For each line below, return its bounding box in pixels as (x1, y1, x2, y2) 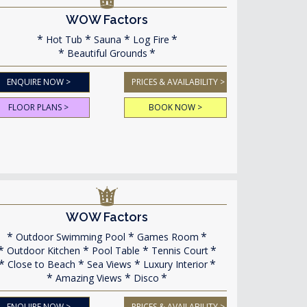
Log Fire (130, 33, 169, 46)
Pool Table (88, 244, 140, 257)
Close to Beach (4, 258, 75, 271)
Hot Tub (42, 33, 82, 46)
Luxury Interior (140, 258, 208, 271)
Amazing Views (53, 271, 122, 284)
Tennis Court (148, 244, 208, 257)
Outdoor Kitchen (3, 244, 80, 257)
